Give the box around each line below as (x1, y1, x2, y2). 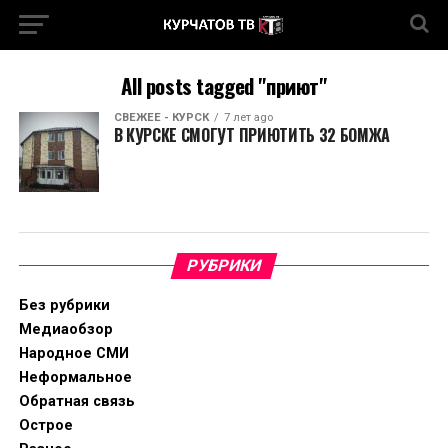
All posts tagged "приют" (121, 70, 327, 101)
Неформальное (18, 369, 132, 386)
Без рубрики (18, 297, 110, 314)
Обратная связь (18, 393, 135, 410)
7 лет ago (223, 111, 273, 124)
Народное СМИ (18, 345, 129, 362)
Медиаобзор (18, 321, 113, 338)
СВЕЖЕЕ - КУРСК (113, 111, 209, 124)
